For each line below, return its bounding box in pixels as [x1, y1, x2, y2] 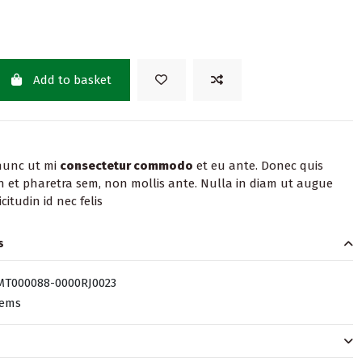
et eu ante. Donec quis [193, 158, 324, 173]
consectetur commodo [60, 158, 194, 173]
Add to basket [33, 72, 112, 87]
